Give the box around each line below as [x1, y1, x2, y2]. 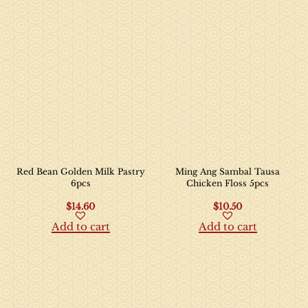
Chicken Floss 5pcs [186, 177, 269, 188]
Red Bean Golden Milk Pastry [16, 166, 145, 177]
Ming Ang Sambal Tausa [175, 166, 280, 177]
